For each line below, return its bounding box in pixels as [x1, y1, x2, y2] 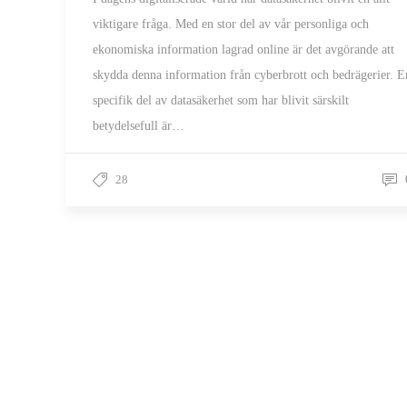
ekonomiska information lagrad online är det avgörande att [93, 43, 394, 56]
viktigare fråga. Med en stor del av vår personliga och [93, 17, 369, 31]
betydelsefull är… [93, 119, 184, 133]
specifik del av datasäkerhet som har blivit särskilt [93, 94, 349, 107]
